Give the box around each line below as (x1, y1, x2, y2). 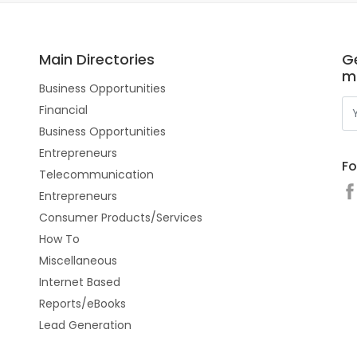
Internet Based (39, 274, 120, 290)
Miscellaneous (39, 253, 117, 269)
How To (39, 231, 80, 247)
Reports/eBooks (39, 296, 126, 312)
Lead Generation (39, 317, 131, 333)
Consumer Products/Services (39, 210, 202, 226)
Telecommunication (39, 167, 154, 182)
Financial (39, 102, 88, 118)
